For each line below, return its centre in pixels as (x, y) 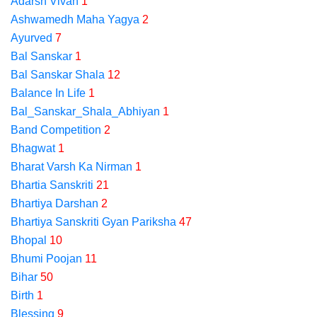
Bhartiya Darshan (54, 203)
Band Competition (56, 130)
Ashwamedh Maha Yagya (75, 19)
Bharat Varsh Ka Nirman (71, 167)
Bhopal (29, 240)
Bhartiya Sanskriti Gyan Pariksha (93, 222)
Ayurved (31, 38)
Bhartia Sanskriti (52, 185)
